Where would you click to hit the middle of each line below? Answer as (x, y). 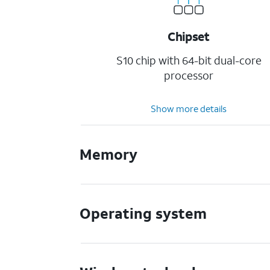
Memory (109, 154)
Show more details (189, 108)
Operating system (143, 213)
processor (189, 75)
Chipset (189, 36)
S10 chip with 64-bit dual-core (189, 60)
